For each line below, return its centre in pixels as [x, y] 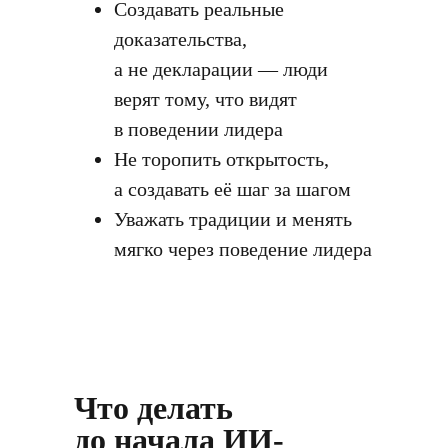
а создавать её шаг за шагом [232, 189]
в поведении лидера [198, 129]
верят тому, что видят [205, 99]
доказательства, [180, 39]
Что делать [153, 408]
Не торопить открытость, [221, 159]
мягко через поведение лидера [243, 249]
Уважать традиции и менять [233, 219]
